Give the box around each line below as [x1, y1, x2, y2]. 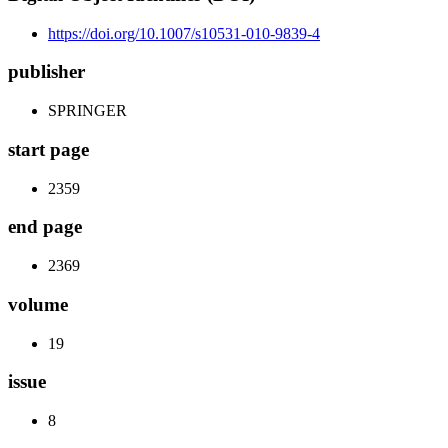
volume [8, 293, 68, 315]
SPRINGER [48, 102, 127, 120]
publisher [8, 61, 85, 83]
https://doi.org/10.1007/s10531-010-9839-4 [48, 24, 320, 42]
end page [8, 216, 82, 238]
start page [8, 138, 89, 160]
